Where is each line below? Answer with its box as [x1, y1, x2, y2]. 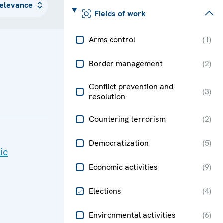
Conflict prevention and [89, 81, 173, 92]
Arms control [89, 34, 135, 45]
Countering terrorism [89, 113, 166, 124]
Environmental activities [89, 209, 176, 220]
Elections [89, 185, 121, 196]
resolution [89, 91, 125, 102]
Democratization [89, 137, 149, 148]
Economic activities [89, 161, 158, 172]
